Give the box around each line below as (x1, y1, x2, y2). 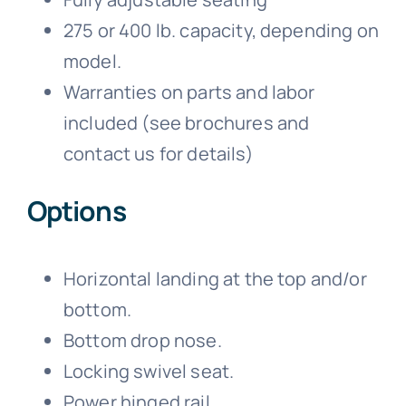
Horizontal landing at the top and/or (63, 266, 367, 292)
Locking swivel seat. (63, 359, 235, 384)
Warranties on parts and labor (63, 80, 315, 105)
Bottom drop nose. (63, 328, 222, 353)
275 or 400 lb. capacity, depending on (63, 18, 379, 43)
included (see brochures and (63, 111, 310, 136)
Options (26, 192, 126, 230)
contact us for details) (63, 141, 254, 167)
